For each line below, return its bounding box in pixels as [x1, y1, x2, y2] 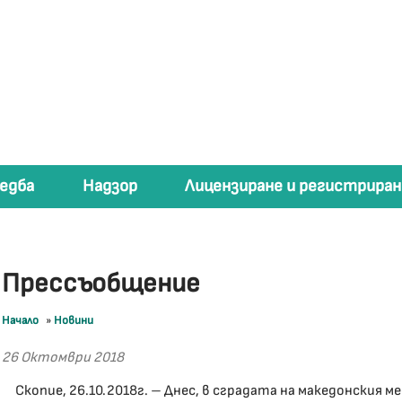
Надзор [82, 176, 137, 197]
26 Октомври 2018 [2, 349, 125, 366]
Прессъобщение [2, 267, 201, 300]
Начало [2, 313, 39, 328]
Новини [54, 313, 94, 328]
